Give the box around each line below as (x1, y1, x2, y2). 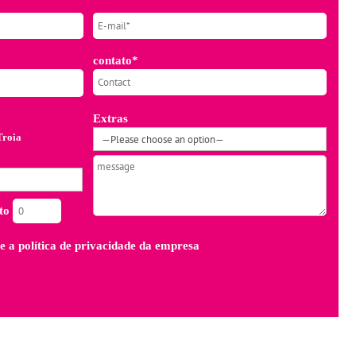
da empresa (135, 239, 199, 253)
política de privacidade (17, 239, 136, 253)
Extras (92, 112, 128, 126)
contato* (92, 53, 138, 67)
